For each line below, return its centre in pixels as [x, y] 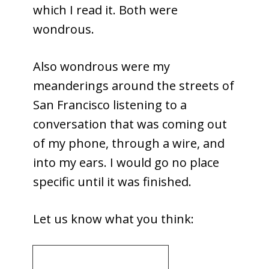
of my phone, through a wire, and [129, 143]
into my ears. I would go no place [126, 162]
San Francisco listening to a [110, 104]
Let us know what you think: [113, 219]
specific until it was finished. [112, 181]
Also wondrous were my [101, 66]
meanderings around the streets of [134, 85]
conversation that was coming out [130, 124]
